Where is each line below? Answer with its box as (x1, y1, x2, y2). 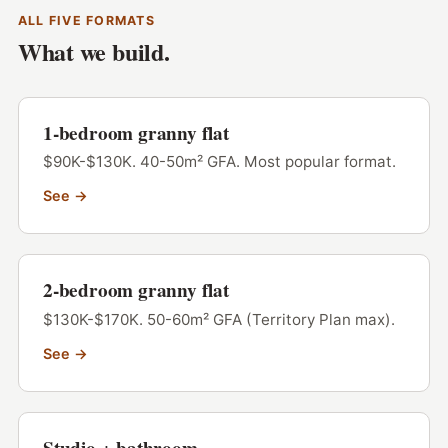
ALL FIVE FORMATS (17, 13, 155, 29)
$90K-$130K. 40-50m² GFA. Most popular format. (42, 152, 396, 172)
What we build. (17, 34, 170, 70)
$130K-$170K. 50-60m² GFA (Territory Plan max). (42, 309, 395, 329)
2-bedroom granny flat (42, 276, 229, 305)
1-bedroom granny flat (42, 119, 229, 148)
